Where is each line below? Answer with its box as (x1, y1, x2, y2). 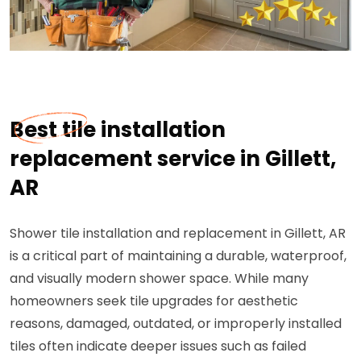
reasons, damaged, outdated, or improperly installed (10, 313, 342, 333)
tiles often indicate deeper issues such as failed (10, 336, 306, 355)
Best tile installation (10, 114, 226, 144)
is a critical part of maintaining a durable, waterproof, (10, 246, 346, 265)
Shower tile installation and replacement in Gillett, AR (10, 223, 346, 243)
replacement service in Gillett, (10, 143, 336, 173)
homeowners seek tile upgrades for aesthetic (10, 291, 298, 310)
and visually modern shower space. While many (10, 268, 309, 288)
